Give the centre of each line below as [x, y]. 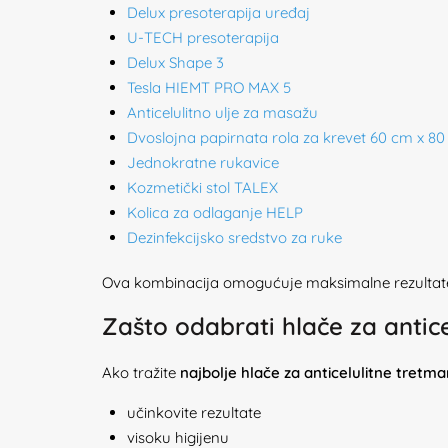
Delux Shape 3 [175, 62]
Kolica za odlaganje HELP [215, 212]
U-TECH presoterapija [203, 37]
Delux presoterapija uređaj [218, 12]
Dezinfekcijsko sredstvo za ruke [234, 237]
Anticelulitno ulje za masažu [222, 112]
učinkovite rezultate [194, 412]
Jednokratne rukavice [203, 162]
